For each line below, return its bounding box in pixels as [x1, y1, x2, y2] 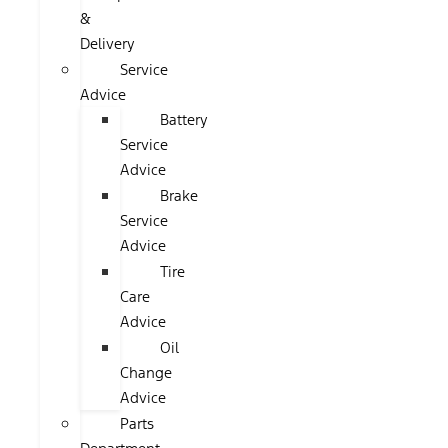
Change [120, 363, 172, 382]
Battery [160, 110, 208, 129]
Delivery [80, 34, 135, 53]
